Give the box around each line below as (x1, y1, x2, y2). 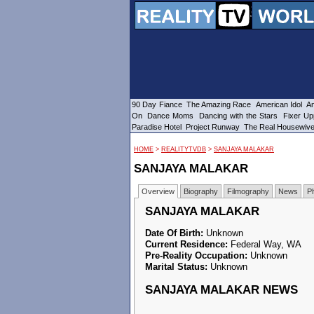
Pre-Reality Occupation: (145, 250, 247, 261)
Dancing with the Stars (198, 111, 278, 120)
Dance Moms (147, 111, 194, 120)
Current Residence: (145, 239, 228, 250)
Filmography (227, 187, 269, 196)
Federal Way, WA (231, 239, 301, 250)
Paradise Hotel (132, 123, 182, 131)
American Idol (255, 100, 302, 109)
